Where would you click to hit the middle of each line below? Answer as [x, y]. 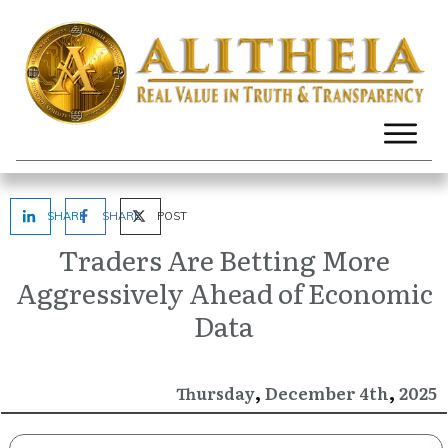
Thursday [215, 393]
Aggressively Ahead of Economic [224, 292]
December [310, 393]
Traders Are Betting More [224, 259]
